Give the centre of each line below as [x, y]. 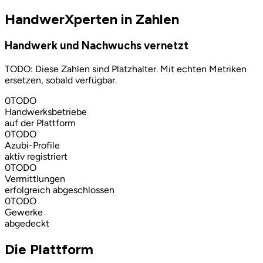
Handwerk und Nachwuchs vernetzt [97, 46]
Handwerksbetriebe [46, 112]
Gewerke [24, 213]
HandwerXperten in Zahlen [92, 19]
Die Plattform [49, 249]
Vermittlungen [35, 179]
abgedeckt [27, 224]
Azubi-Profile [32, 146]
